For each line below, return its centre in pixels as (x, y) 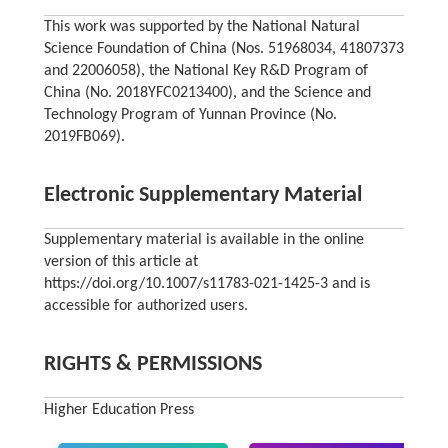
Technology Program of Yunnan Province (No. (190, 114)
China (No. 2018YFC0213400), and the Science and (207, 92)
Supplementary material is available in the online (203, 239)
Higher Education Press (118, 409)
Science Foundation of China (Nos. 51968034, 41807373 (223, 48)
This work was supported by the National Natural (201, 26)
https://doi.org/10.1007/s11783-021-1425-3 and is (206, 283)
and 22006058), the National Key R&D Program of (205, 70)
